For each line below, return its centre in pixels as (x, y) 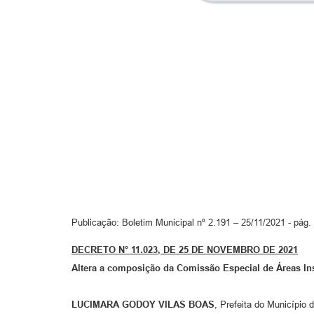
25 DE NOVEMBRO (221, 250)
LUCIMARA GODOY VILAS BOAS (143, 305)
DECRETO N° (101, 250)
